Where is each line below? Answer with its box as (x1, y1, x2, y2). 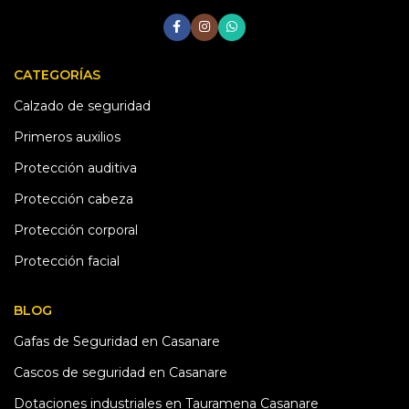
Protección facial (14, 252, 120, 269)
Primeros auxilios (14, 128, 121, 145)
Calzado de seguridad (14, 97, 151, 114)
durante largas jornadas (234, 10, 380, 26)
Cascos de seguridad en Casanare (14, 363, 227, 381)
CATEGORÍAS (14, 66, 100, 83)
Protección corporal (14, 221, 138, 238)
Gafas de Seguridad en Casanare (14, 332, 220, 350)
